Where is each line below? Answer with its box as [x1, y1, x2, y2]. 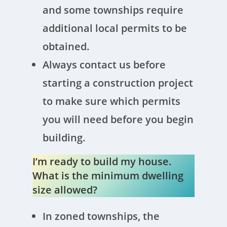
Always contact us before [43, 58, 166, 71]
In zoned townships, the [43, 209, 160, 223]
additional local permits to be [43, 21, 187, 35]
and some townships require [43, 3, 184, 17]
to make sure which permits [43, 94, 181, 108]
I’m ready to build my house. [32, 155, 175, 168]
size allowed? [32, 183, 98, 197]
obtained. [43, 40, 93, 53]
